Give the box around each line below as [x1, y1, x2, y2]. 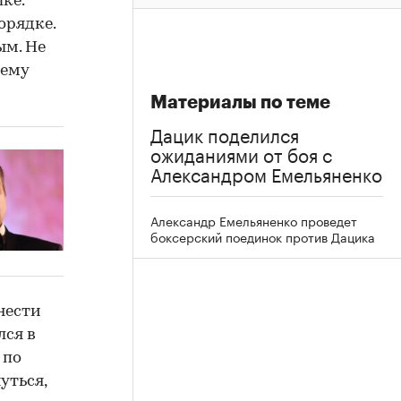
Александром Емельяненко [150, 158, 382, 187]
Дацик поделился [150, 119, 299, 148]
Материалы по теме [150, 93, 330, 112]
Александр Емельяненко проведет [150, 210, 357, 230]
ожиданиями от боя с [150, 139, 332, 167]
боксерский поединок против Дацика [150, 226, 375, 246]
